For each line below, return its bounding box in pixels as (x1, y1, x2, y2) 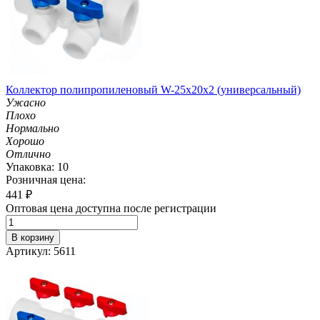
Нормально (6, 121, 59, 134)
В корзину (11, 231, 54, 243)
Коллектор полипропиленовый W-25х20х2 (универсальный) (6, 83, 301, 96)
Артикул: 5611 (6, 244, 76, 257)
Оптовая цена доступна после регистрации (6, 201, 216, 214)
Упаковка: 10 (6, 160, 69, 173)
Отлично (6, 147, 51, 160)
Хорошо (6, 134, 44, 147)
